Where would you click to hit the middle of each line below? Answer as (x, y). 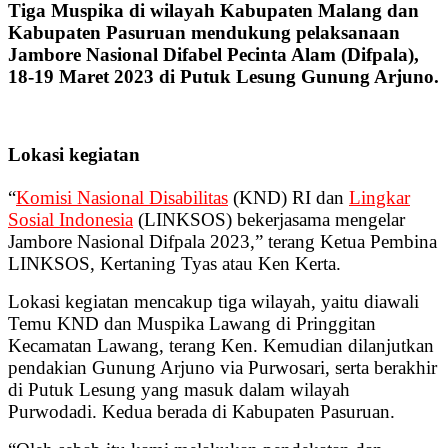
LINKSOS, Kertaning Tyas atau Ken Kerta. (174, 263)
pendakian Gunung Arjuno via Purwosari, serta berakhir (222, 367)
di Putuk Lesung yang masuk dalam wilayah (179, 389)
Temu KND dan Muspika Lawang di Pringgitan (192, 323)
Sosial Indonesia (70, 219)
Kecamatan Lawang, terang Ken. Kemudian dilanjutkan (221, 345)
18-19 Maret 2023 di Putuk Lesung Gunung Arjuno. (223, 77)
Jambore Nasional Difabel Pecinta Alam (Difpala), (213, 55)
